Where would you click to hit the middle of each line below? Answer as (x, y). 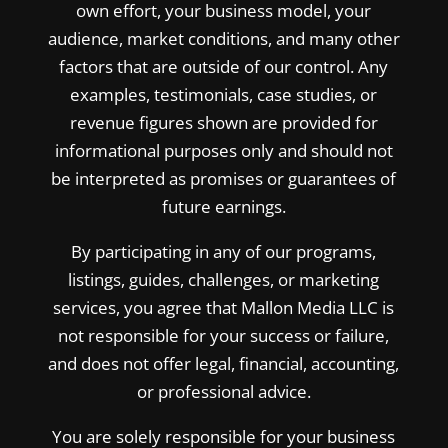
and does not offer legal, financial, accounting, (224, 363)
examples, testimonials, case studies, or (224, 94)
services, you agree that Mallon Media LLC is (224, 307)
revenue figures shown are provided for (223, 122)
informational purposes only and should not (223, 150)
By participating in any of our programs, (224, 251)
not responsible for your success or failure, (224, 335)
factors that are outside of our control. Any (224, 66)
